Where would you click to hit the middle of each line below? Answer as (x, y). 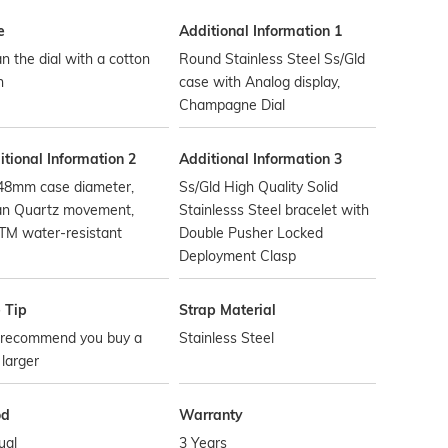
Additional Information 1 (261, 31)
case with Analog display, (260, 82)
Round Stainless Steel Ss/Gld (272, 59)
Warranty (211, 415)
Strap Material (228, 310)
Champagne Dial (232, 105)
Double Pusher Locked (251, 233)
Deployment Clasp (238, 256)
